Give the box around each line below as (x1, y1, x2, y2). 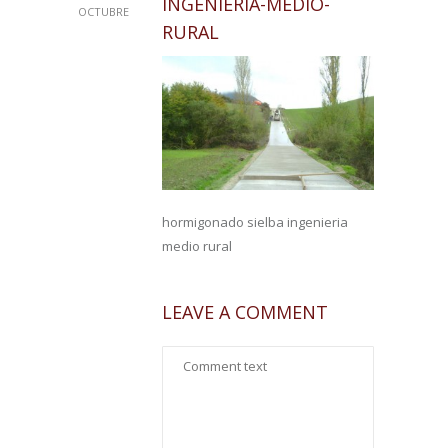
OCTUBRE (77, 4, 129, 19)
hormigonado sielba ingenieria (162, 213, 348, 232)
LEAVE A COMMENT (162, 300, 328, 325)
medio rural (162, 237, 232, 256)
